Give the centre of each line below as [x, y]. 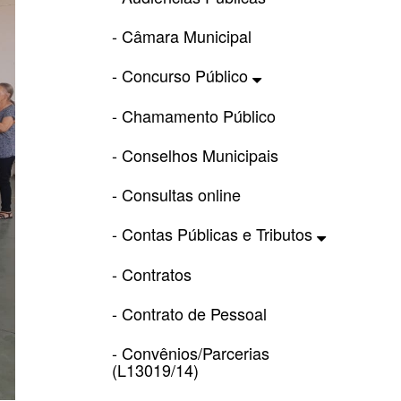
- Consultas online [176, 194]
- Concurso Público [182, 75]
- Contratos [151, 273]
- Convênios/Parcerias [190, 352]
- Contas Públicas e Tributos [214, 233]
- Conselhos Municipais [195, 154]
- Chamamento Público [193, 115]
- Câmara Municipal [181, 35]
